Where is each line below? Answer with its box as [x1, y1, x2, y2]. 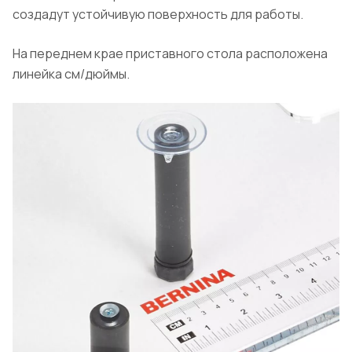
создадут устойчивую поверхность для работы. [13, 5, 303, 23]
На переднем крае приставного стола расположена [13, 44, 328, 62]
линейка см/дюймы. [13, 64, 130, 82]
